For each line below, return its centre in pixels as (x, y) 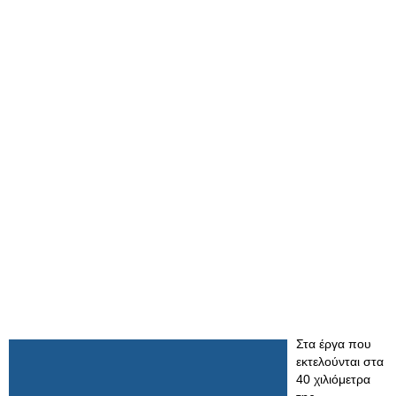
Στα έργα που (334, 344)
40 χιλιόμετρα (333, 379)
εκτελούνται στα (340, 362)
